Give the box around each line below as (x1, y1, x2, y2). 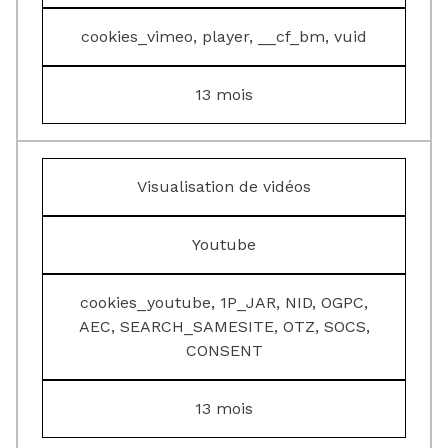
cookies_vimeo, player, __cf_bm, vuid (81, 27, 367, 46)
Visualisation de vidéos (137, 177, 311, 196)
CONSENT (185, 341, 263, 360)
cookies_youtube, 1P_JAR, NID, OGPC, (80, 293, 368, 312)
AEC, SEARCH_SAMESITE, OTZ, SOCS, (78, 317, 370, 336)
